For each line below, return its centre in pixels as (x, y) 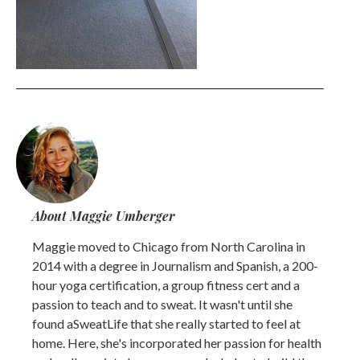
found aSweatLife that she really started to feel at (166, 324)
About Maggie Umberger (104, 216)
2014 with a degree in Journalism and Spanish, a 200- (175, 266)
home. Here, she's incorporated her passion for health (177, 343)
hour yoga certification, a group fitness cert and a (166, 285)
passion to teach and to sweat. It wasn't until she (162, 305)
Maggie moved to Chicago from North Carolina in (169, 247)
